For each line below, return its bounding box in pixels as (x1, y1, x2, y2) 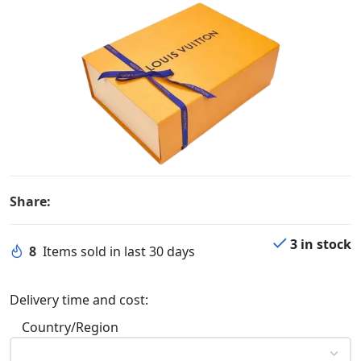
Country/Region (22, 317, 118, 336)
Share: (10, 192, 51, 210)
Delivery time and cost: (10, 290, 148, 309)
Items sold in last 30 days (43, 242, 195, 260)
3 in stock (290, 234, 351, 253)
